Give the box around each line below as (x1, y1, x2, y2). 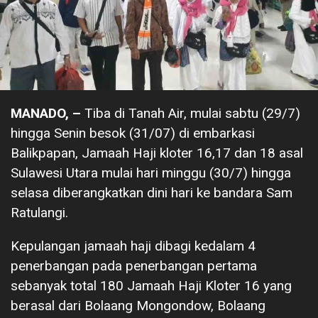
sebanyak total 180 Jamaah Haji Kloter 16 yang (11, 278, 292, 295)
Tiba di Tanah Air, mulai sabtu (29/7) (84, 105, 300, 122)
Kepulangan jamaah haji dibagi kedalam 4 (11, 238, 256, 255)
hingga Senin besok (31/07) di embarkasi (11, 125, 255, 142)
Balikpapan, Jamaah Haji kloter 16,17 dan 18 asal (11, 145, 303, 162)
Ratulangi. (11, 204, 68, 221)
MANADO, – (11, 105, 84, 122)
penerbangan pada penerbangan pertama (11, 258, 257, 275)
